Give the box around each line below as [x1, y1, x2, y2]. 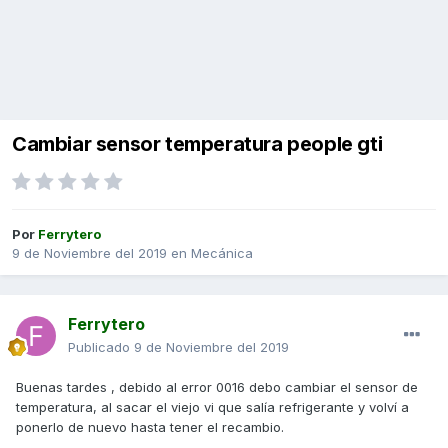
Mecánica [191, 245, 253, 262]
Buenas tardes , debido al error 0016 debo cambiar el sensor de [16, 379, 418, 396]
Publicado [68, 339, 134, 356]
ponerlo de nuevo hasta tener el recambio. [16, 419, 284, 436]
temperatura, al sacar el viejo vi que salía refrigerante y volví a [16, 399, 409, 416]
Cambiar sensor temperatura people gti [12, 132, 383, 157]
